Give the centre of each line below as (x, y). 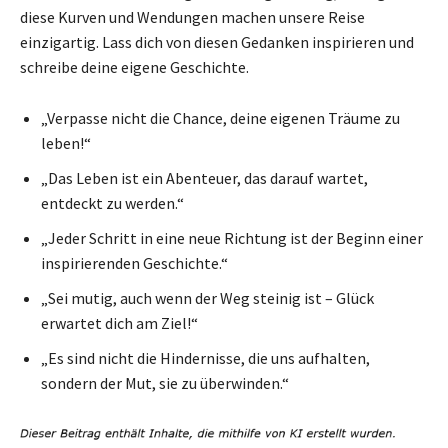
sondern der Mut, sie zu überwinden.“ (165, 382)
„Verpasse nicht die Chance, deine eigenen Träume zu (220, 117)
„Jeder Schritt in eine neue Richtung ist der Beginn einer (232, 237)
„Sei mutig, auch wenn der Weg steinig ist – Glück (207, 297)
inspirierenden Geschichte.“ (134, 262)
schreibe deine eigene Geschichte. (134, 66)
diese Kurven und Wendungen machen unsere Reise (192, 16)
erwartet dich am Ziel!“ (119, 322)
